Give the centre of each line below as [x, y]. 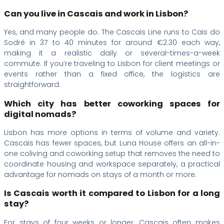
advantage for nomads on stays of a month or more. [100, 174]
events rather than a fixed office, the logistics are [112, 74]
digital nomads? [40, 114]
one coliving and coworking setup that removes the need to [112, 153]
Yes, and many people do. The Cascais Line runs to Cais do [112, 32]
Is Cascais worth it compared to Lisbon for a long [112, 193]
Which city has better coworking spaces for [112, 103]
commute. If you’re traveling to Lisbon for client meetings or [112, 64]
